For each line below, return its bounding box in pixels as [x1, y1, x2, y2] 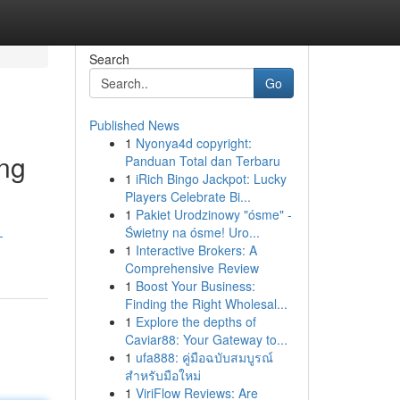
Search [88, 50, 129, 68]
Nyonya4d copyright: [135, 134, 252, 152]
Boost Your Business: [135, 277, 255, 295]
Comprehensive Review [124, 259, 259, 277]
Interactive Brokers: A [135, 241, 257, 259]
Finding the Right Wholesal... [124, 295, 287, 312]
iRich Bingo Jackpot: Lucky [135, 170, 287, 187]
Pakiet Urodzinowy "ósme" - [135, 205, 292, 223]
